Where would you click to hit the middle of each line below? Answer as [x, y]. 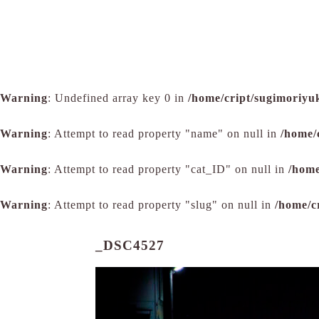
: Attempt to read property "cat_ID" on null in [168, 169]
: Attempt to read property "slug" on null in [161, 205]
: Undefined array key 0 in [118, 98]
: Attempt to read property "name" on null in [164, 134]
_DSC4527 [130, 245]
